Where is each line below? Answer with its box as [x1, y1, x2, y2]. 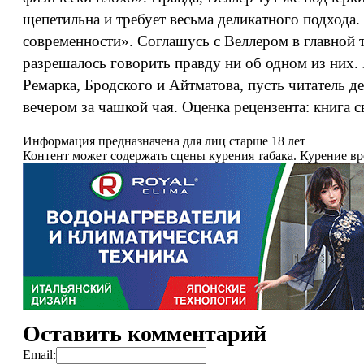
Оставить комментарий [23, 321, 266, 346]
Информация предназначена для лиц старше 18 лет [23, 134, 305, 148]
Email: [23, 348, 56, 362]
